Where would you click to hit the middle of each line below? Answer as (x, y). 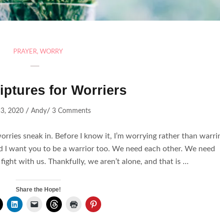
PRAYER (25, 52)
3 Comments (72, 111)
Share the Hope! (38, 189)
